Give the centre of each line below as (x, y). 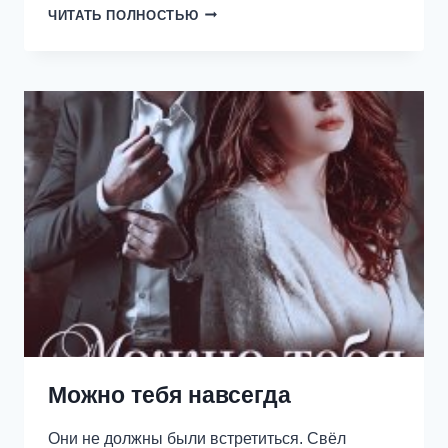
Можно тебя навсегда (169, 395)
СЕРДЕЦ (227, 51)
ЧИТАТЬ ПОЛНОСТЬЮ (123, 15)
